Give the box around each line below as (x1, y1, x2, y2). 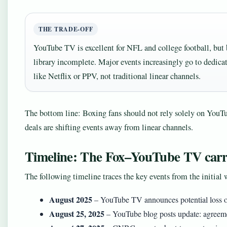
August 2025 (49, 194, 92, 205)
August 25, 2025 (49, 208, 104, 219)
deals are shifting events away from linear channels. (25, 122, 193, 133)
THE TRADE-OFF (39, 25, 93, 33)
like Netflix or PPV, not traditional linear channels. (33, 70, 201, 82)
